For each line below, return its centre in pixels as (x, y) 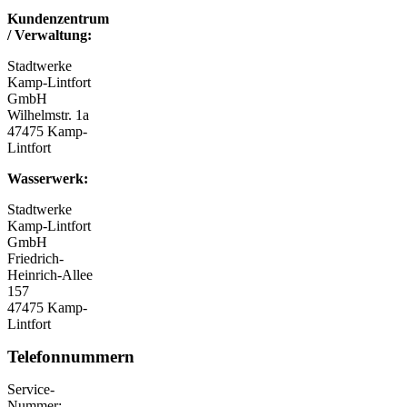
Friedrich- (35, 259)
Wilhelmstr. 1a (48, 115)
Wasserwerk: (48, 179)
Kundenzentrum (58, 19)
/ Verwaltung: (50, 35)
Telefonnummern (71, 357)
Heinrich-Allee (50, 275)
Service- (31, 390)
